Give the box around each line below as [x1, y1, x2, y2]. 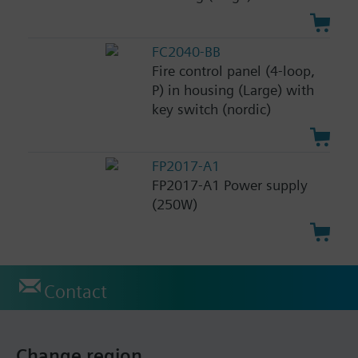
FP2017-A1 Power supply [152, 177, 308, 194]
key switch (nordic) [152, 101, 272, 118]
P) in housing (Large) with [152, 82, 315, 99]
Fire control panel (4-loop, [152, 62, 316, 80]
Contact [44, 280, 107, 303]
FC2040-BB [152, 43, 221, 61]
